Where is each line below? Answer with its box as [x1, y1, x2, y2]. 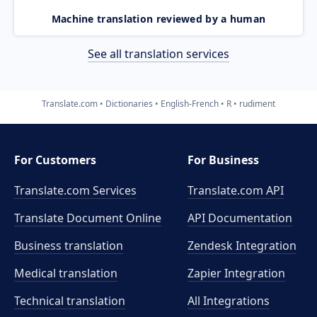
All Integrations [188, 293, 270, 309]
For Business [188, 152, 260, 168]
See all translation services [88, 45, 229, 62]
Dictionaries [105, 97, 153, 110]
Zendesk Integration [188, 238, 297, 253]
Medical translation [14, 265, 117, 281]
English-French [161, 97, 219, 110]
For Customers [14, 152, 96, 168]
